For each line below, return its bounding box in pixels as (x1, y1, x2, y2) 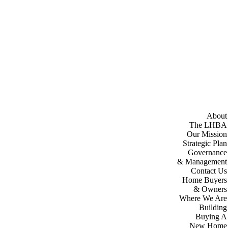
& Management (177, 157, 227, 166)
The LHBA (189, 121, 227, 129)
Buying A (195, 212, 227, 221)
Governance (188, 148, 227, 157)
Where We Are (179, 194, 227, 203)
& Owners (193, 185, 227, 193)
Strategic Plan (183, 139, 227, 148)
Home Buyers (182, 176, 227, 184)
